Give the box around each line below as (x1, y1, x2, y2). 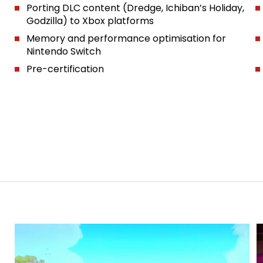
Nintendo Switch (26, 45, 101, 58)
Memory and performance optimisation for (26, 32, 226, 45)
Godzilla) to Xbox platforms (26, 14, 154, 28)
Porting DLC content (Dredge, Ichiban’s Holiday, (26, 1, 244, 15)
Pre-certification (26, 62, 104, 76)
